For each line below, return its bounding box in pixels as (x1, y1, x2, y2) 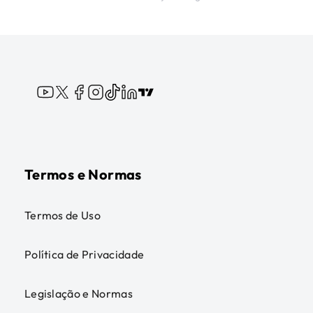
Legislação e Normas (24, 286, 133, 300)
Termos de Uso (24, 208, 101, 222)
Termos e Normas (24, 166, 142, 183)
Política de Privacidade (24, 247, 145, 261)
